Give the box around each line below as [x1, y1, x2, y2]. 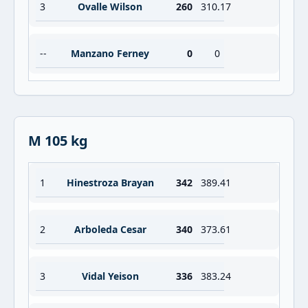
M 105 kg [28, 131, 88, 150]
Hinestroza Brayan [66, 176, 154, 189]
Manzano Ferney [71, 47, 149, 60]
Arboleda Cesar [74, 223, 146, 236]
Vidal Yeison [81, 269, 139, 283]
